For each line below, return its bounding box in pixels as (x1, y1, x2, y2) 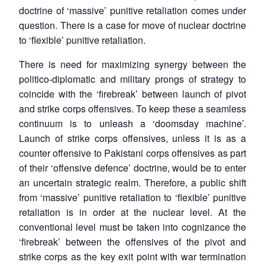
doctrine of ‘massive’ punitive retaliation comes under (19, 3, 246, 17)
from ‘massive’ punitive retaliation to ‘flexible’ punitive (19, 190, 246, 204)
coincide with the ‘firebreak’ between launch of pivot (19, 86, 246, 101)
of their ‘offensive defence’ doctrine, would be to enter (19, 160, 246, 174)
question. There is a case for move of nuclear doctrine (19, 18, 246, 32)
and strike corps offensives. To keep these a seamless (19, 101, 246, 115)
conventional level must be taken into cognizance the (19, 219, 246, 234)
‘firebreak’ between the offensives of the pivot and (19, 234, 246, 248)
